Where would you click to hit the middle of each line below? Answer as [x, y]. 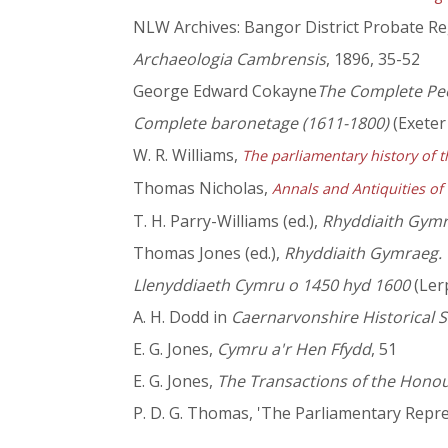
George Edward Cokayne [225, 91]
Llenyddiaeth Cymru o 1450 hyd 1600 [271, 285]
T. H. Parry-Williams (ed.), [227, 221]
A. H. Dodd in [182, 317]
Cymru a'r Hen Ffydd [294, 349]
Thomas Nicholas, [202, 188]
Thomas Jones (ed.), [208, 253]
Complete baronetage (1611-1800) [261, 123]
